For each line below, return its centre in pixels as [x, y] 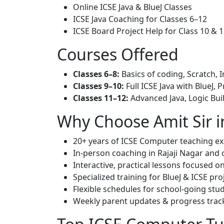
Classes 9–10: [98, 86]
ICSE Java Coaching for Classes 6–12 [140, 19]
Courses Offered [118, 54]
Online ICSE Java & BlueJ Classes [132, 7]
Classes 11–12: [101, 98]
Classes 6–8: [96, 74]
